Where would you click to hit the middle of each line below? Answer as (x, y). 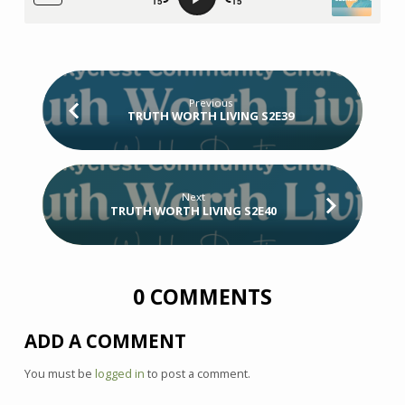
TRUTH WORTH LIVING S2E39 (211, 115)
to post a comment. (197, 374)
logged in (119, 374)
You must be (59, 374)
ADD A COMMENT (105, 340)
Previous (211, 102)
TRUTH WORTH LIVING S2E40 (193, 210)
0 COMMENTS (202, 296)
